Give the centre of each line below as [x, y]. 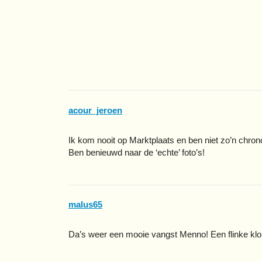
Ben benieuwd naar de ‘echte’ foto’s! [137, 152]
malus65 [85, 205]
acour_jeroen [95, 110]
